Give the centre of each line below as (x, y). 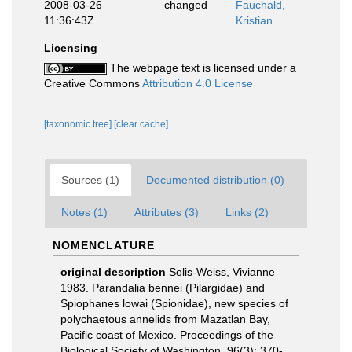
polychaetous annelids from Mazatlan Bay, (165, 319)
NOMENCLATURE (104, 245)
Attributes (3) (167, 212)
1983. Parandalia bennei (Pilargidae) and (163, 288)
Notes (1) (84, 212)
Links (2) (247, 212)
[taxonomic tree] (79, 124)
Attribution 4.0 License (198, 83)
